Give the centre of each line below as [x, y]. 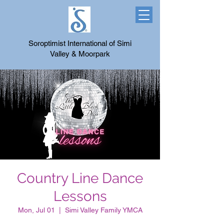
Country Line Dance [80, 178]
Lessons [80, 196]
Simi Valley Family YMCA [103, 210]
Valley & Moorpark [80, 54]
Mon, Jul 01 [36, 210]
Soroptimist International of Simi [80, 43]
